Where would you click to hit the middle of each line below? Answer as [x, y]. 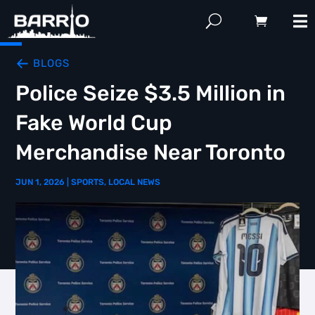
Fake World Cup [94, 123]
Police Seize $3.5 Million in [151, 94]
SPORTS [88, 182]
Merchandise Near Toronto [151, 153]
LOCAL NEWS [135, 182]
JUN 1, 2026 [40, 182]
